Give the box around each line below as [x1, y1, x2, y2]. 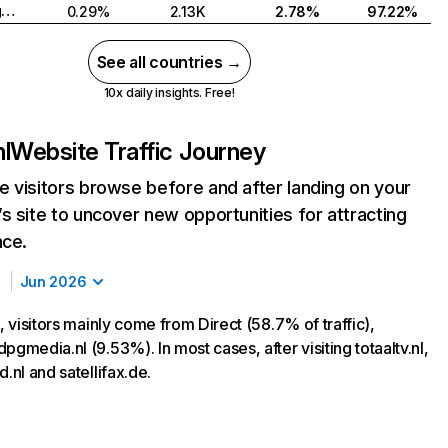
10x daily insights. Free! [103, 85, 235, 100]
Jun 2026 [19, 273, 87, 290]
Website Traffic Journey [10, 137, 266, 166]
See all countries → [96, 52, 242, 72]
